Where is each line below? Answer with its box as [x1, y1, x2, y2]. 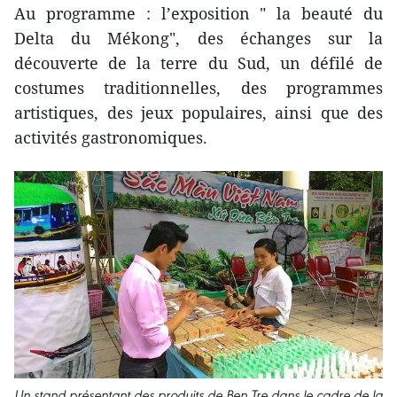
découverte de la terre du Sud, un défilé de [14, 51, 383, 74]
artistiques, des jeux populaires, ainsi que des [14, 101, 383, 123]
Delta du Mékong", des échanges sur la [14, 27, 383, 49]
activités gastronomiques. [14, 126, 207, 148]
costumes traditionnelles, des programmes [14, 76, 383, 98]
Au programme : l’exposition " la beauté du [14, 2, 383, 24]
